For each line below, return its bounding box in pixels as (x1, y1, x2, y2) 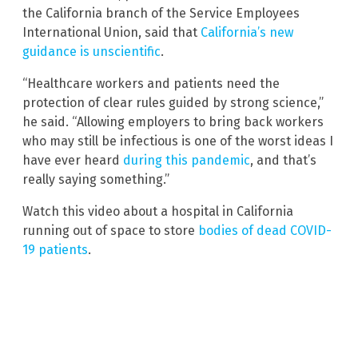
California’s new (201, 25, 293, 41)
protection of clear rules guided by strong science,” (22, 95, 324, 111)
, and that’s (250, 153, 316, 169)
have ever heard (22, 153, 123, 169)
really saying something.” (22, 172, 169, 188)
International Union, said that (22, 25, 201, 41)
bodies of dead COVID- (198, 223, 332, 239)
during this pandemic (123, 153, 250, 169)
